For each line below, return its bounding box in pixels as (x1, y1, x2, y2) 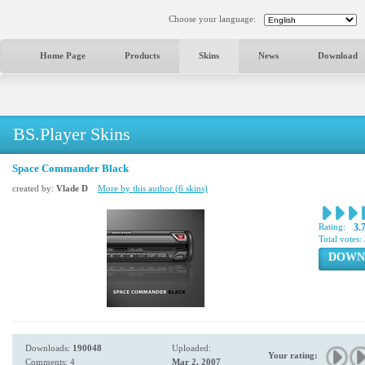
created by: (12, 183, 56, 193)
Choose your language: (169, 14, 256, 24)
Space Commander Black (12, 162, 129, 174)
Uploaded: (172, 343, 211, 353)
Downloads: (25, 343, 73, 353)
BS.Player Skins (13, 124, 130, 144)
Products (125, 51, 160, 60)
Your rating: (268, 350, 318, 360)
